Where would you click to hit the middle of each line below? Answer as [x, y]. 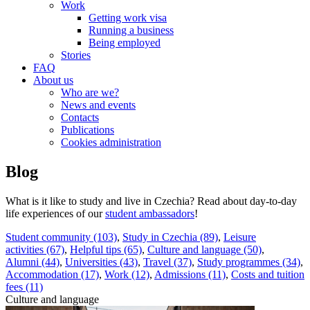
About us [53, 80]
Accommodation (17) [52, 274]
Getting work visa [128, 18]
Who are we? [90, 92]
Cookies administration [111, 142]
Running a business [131, 30]
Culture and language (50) [204, 249]
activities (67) [35, 249]
